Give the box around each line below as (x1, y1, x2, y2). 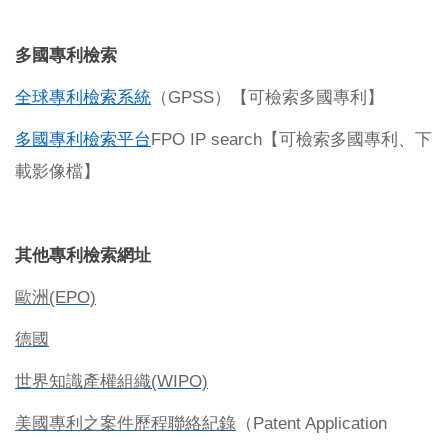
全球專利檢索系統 (15, 87, 151, 108)
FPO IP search (151, 129, 262, 150)
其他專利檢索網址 (15, 246, 151, 266)
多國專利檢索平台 (15, 129, 151, 150)
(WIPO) (151, 371, 208, 392)
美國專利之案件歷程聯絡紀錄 (15, 413, 236, 434)
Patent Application (253, 413, 387, 434)
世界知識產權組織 (15, 371, 151, 392)
